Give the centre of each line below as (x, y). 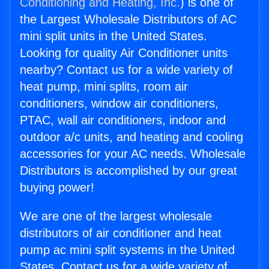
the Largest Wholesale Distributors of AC (128, 20)
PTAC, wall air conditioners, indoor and (123, 120)
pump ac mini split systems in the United (127, 250)
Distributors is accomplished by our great (128, 171)
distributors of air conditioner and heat (121, 233)
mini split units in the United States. (113, 36)
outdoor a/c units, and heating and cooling (131, 137)
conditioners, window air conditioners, (119, 104)
